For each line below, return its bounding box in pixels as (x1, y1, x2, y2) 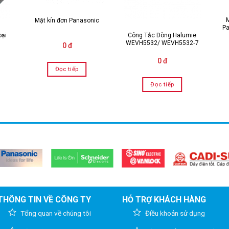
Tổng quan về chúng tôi (20, 209, 91, 218)
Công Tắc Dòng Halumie (128, 32, 197, 39)
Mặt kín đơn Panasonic (34, 16, 99, 24)
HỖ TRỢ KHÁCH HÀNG (122, 195, 206, 205)
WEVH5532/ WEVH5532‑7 (125, 39, 199, 47)
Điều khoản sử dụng (145, 209, 205, 218)
